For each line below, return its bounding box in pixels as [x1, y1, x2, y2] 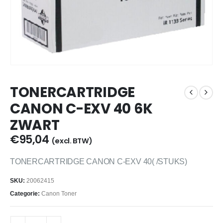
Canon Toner [41, 190, 77, 197]
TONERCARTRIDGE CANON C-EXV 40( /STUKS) [10, 157, 187, 166]
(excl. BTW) [51, 135, 93, 146]
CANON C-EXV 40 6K [10, 99, 153, 118]
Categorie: [10, 190, 41, 197]
